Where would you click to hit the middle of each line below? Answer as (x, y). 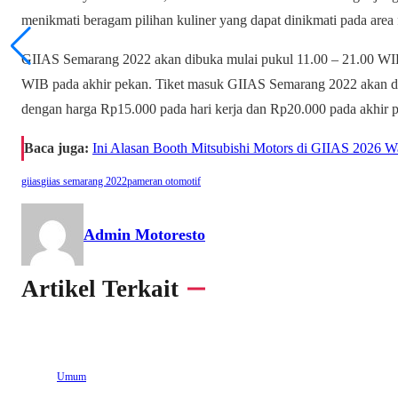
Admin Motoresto (144, 234)
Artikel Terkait (100, 288)
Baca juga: (56, 147)
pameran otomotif (164, 182)
